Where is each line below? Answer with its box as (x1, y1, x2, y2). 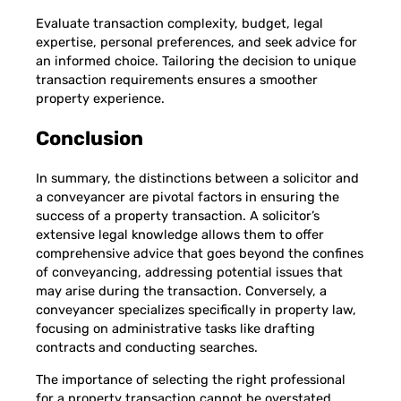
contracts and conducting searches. (36, 339, 258, 356)
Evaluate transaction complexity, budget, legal (36, 15, 323, 32)
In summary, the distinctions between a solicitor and (36, 170, 359, 187)
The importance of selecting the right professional (36, 371, 346, 388)
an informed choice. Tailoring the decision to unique (36, 53, 356, 70)
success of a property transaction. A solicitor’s (36, 208, 320, 225)
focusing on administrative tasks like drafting (36, 320, 315, 337)
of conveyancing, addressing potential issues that (36, 264, 343, 281)
